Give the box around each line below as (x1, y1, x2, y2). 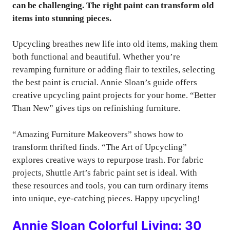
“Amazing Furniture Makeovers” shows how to (12, 129, 183, 139)
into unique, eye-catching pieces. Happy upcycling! (12, 193, 200, 203)
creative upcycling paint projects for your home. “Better (12, 90, 216, 100)
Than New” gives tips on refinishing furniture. (12, 103, 180, 113)
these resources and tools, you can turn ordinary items (12, 180, 208, 190)
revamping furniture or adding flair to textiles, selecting (12, 65, 215, 74)
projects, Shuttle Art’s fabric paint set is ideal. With (12, 167, 197, 178)
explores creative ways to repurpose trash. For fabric (12, 155, 203, 165)
